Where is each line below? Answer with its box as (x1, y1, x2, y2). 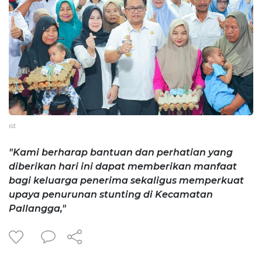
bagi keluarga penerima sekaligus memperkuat (9, 174, 244, 186)
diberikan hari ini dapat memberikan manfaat (9, 160, 237, 172)
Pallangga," (9, 202, 66, 214)
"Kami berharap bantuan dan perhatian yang (9, 146, 233, 158)
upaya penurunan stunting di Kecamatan (9, 188, 213, 200)
